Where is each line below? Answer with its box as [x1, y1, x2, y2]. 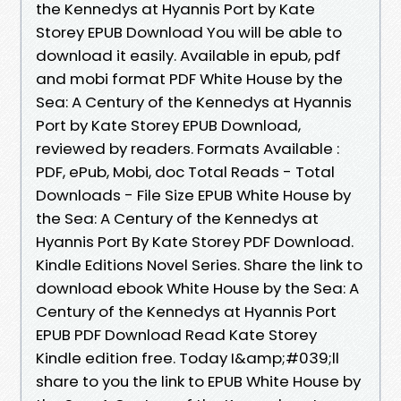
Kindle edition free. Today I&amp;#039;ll [36, 346, 339, 369]
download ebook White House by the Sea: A [36, 277, 359, 299]
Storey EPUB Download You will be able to [36, 21, 342, 43]
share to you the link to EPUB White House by [36, 370, 361, 392]
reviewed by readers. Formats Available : [36, 137, 339, 159]
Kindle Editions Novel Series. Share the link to [36, 253, 363, 276]
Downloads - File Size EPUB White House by [36, 183, 351, 206]
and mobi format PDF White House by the [36, 67, 343, 90]
